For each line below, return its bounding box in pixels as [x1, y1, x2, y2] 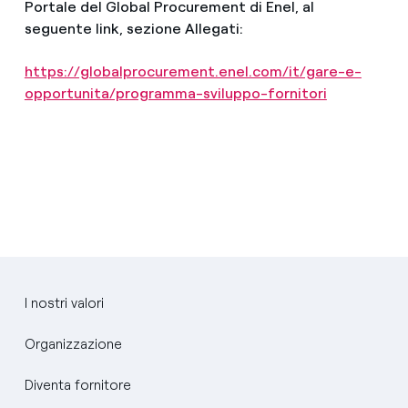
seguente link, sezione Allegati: [24, 20, 243, 38]
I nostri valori [24, 295, 104, 312]
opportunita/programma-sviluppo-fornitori [24, 85, 327, 103]
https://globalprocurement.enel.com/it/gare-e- [24, 63, 362, 81]
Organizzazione [24, 336, 122, 353]
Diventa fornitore [24, 377, 131, 394]
